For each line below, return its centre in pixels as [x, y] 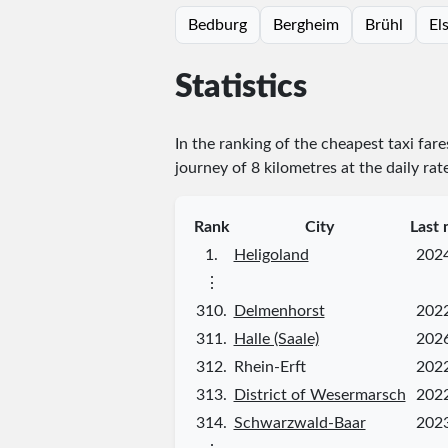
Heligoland [271, 254]
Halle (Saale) [276, 338]
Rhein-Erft [269, 366]
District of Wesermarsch [319, 394]
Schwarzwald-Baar [299, 422]
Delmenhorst [279, 310]
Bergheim [305, 24]
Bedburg [217, 24]
